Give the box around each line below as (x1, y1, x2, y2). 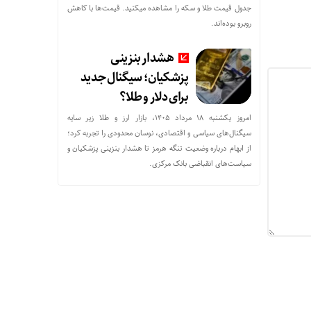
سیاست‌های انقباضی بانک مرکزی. (149, 157, 251, 170)
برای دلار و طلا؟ (119, 86, 189, 108)
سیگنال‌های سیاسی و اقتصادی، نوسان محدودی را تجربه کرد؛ (67, 126, 251, 140)
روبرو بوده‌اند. (210, 17, 251, 30)
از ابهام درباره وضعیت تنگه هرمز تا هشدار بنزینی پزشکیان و (67, 142, 251, 155)
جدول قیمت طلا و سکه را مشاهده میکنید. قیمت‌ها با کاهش (67, 1, 251, 15)
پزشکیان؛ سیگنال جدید (80, 67, 189, 89)
